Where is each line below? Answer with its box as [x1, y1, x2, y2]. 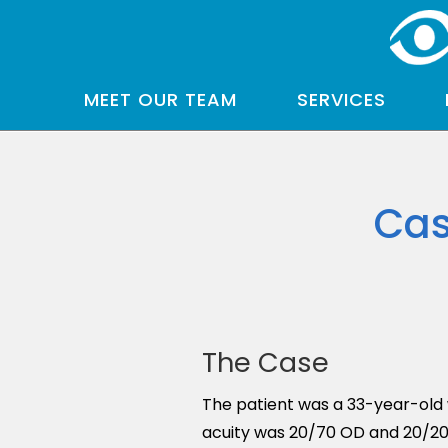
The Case [202, 344, 329, 381]
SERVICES [296, 87, 386, 113]
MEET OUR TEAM [84, 87, 238, 113]
